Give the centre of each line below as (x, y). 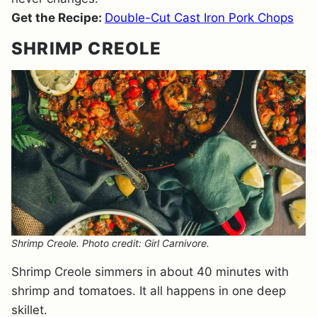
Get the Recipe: (58, 18)
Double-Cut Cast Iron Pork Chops (199, 18)
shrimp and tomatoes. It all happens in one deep (149, 291)
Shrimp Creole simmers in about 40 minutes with (150, 272)
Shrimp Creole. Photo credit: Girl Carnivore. (110, 243)
